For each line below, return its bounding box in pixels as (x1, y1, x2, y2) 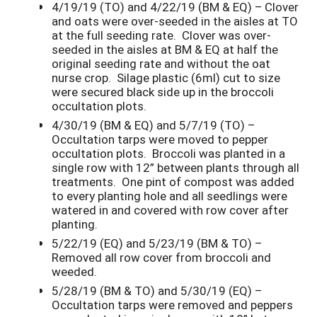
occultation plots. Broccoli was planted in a (52, 144, 285, 161)
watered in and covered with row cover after (52, 201, 289, 218)
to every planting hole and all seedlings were (52, 187, 287, 204)
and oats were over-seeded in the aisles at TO (52, 13, 298, 30)
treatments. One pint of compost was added (52, 173, 294, 190)
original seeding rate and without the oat (52, 55, 270, 72)
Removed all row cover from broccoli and (52, 248, 271, 265)
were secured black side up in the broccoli (52, 83, 274, 100)
